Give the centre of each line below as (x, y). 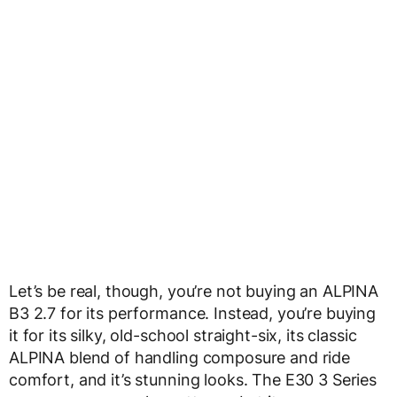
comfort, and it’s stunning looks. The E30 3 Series (193, 379)
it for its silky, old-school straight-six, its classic (183, 335)
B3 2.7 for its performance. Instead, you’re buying (192, 313)
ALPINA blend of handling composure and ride (179, 357)
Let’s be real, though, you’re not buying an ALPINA (194, 291)
